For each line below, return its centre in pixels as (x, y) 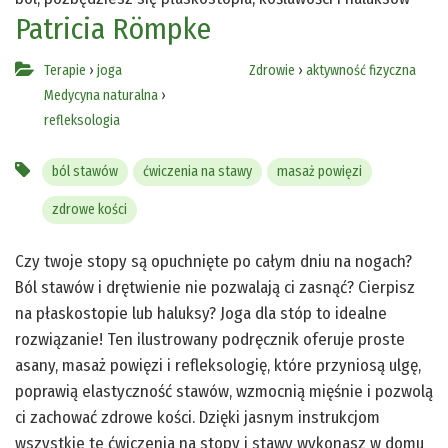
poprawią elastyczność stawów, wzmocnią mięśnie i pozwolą (224, 391)
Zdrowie (271, 70)
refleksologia (82, 120)
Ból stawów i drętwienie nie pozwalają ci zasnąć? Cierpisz (215, 287)
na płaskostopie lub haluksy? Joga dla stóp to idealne (201, 313)
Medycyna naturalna (101, 95)
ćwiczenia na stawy (197, 171)
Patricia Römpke (113, 28)
